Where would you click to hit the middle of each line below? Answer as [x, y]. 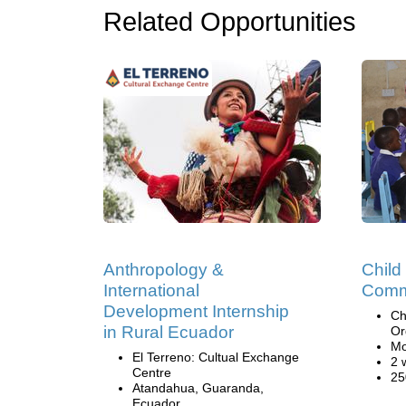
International [151, 290]
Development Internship [196, 311]
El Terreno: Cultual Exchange [216, 357]
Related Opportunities [230, 22]
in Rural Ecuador [169, 332]
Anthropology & [164, 270]
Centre [152, 372]
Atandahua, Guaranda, [198, 388]
